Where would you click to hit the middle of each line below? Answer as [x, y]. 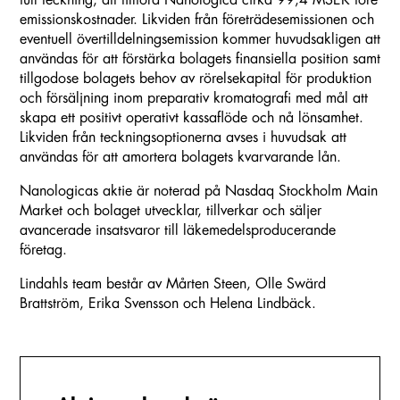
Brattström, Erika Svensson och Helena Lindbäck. [168, 304]
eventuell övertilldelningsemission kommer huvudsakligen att [200, 40]
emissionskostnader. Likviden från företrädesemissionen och [197, 20]
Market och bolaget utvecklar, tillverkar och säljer [171, 211]
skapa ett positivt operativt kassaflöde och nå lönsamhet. [192, 118]
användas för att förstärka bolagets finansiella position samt [200, 59]
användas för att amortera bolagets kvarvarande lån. [180, 158]
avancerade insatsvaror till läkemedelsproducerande [178, 231]
